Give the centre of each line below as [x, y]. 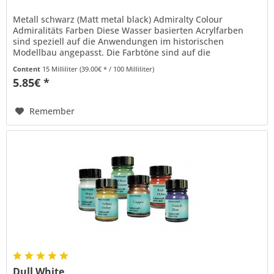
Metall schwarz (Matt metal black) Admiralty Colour [118, 19]
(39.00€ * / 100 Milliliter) [117, 68]
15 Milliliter [61, 68]
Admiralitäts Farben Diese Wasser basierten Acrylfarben [128, 30]
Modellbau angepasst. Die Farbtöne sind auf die [112, 52]
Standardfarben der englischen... [81, 63]
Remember [52, 111]
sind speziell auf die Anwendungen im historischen [119, 41]
